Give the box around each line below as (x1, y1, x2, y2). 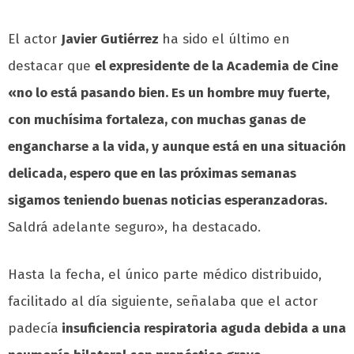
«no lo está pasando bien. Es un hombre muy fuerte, (8, 84, 330, 101)
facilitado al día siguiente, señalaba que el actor (8, 292, 318, 310)
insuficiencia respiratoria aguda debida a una (58, 319, 346, 337)
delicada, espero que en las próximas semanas (8, 164, 296, 182)
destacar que (8, 57, 95, 74)
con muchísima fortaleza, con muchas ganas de (8, 111, 306, 128)
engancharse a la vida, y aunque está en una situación (8, 137, 346, 155)
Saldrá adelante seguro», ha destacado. (8, 218, 261, 235)
